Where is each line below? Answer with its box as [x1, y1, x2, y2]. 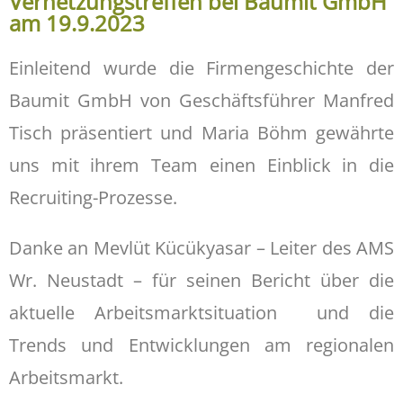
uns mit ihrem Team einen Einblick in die [9, 152, 394, 177]
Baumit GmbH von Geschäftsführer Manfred [9, 87, 394, 112]
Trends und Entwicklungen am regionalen [9, 332, 394, 357]
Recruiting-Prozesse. [9, 184, 177, 210]
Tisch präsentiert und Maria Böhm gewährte [9, 120, 394, 145]
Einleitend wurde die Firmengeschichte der [9, 55, 394, 80]
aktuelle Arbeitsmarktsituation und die [9, 300, 394, 325]
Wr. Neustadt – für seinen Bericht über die [9, 267, 394, 292]
